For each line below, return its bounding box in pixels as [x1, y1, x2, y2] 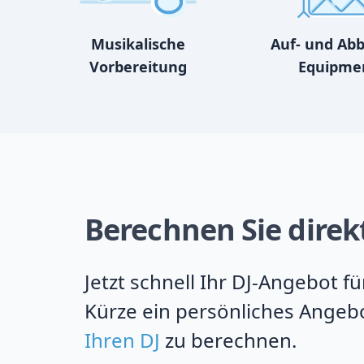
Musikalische [90, 34, 185, 54]
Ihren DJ [84, 327, 160, 353]
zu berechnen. [160, 327, 297, 353]
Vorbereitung [89, 57, 187, 76]
